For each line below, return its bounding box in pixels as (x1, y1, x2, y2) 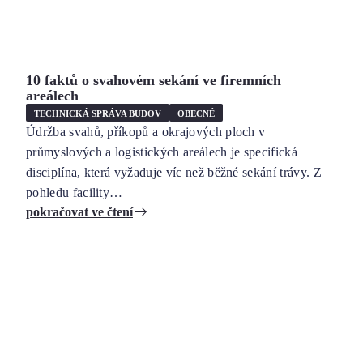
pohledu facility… (26, 186, 123, 199)
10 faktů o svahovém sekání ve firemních (26, 72, 281, 88)
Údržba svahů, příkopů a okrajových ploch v (26, 125, 266, 139)
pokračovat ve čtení (26, 205, 133, 219)
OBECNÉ (177, 108, 215, 118)
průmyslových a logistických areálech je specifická (26, 145, 298, 159)
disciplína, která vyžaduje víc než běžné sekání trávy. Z (26, 165, 322, 179)
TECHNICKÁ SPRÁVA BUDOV (34, 108, 161, 118)
